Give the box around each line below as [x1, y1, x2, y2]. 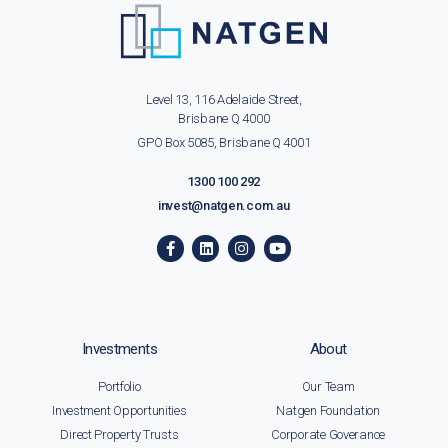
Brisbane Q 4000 [178, 111, 270, 127]
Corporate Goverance [271, 427, 386, 443]
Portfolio [98, 379, 141, 395]
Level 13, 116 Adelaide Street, [145, 92, 302, 108]
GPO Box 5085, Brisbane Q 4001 [137, 135, 311, 151]
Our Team [301, 379, 355, 395]
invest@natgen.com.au [157, 198, 290, 214]
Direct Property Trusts [60, 427, 179, 443]
